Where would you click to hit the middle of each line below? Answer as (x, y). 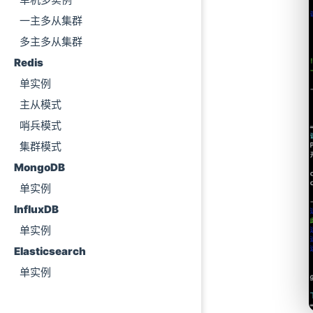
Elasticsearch (50, 251)
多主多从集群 (51, 42)
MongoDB (39, 167)
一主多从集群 (51, 21)
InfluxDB (36, 209)
